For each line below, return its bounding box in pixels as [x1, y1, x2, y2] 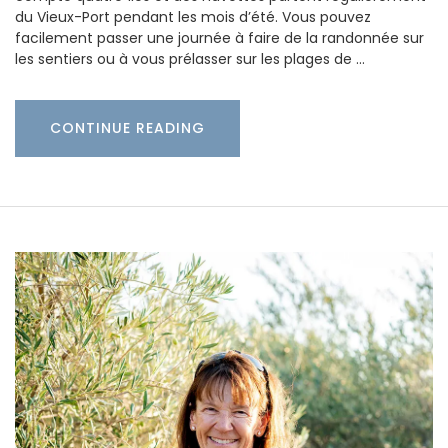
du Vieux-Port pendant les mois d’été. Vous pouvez [15, 6, 371, 27]
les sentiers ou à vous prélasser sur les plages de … [15, 48, 365, 69]
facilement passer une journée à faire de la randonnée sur [15, 27, 424, 48]
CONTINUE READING [50, 117, 205, 138]
